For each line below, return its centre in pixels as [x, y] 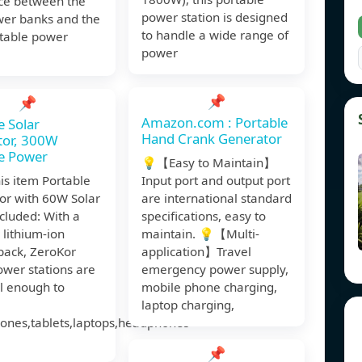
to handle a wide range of [215, 35]
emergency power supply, [215, 269]
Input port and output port [216, 181]
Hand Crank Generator [212, 139]
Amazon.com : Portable [215, 123]
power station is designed [215, 17]
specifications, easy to [204, 216]
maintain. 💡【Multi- [200, 234]
